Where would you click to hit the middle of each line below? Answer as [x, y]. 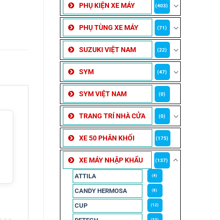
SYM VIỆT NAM [103, 94]
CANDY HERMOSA [101, 191]
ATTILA [85, 176]
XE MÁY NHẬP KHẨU [111, 160]
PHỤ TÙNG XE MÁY [109, 28]
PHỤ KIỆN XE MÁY [107, 6]
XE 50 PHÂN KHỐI [107, 138]
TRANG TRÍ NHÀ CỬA [112, 116]
